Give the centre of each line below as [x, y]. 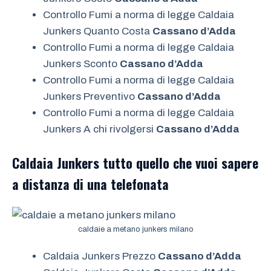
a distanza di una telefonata [90, 184]
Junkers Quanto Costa [98, 31]
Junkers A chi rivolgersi [100, 129]
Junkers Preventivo [90, 96]
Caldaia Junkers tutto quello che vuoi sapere [135, 163]
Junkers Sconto [81, 64]
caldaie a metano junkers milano [135, 230]
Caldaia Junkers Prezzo [100, 256]
